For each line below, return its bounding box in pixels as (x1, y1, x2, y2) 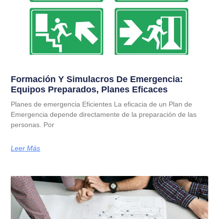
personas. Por (11, 120, 55, 129)
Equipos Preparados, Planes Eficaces (11, 84, 168, 94)
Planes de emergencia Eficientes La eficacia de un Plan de (11, 100, 193, 108)
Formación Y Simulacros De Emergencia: (11, 74, 183, 84)
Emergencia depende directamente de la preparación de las (11, 110, 197, 118)
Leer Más (11, 144, 41, 152)
